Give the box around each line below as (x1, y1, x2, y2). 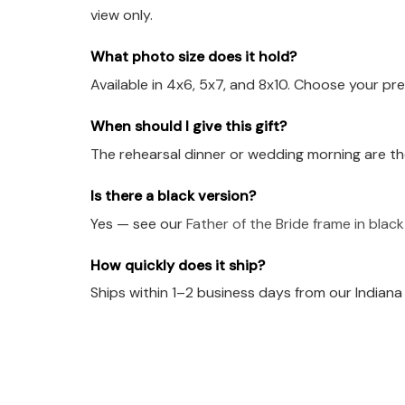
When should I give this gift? (90, 116, 287, 136)
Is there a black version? (90, 185, 256, 205)
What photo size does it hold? (90, 47, 297, 67)
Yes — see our (90, 213, 186, 233)
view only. (90, 5, 153, 25)
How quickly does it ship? (90, 255, 265, 275)
